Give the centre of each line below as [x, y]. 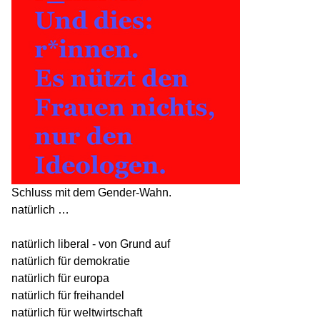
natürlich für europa [60, 278]
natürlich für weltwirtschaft [77, 312]
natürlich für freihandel [68, 295]
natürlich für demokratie [71, 261]
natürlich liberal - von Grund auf [91, 244]
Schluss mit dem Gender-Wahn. [91, 192]
